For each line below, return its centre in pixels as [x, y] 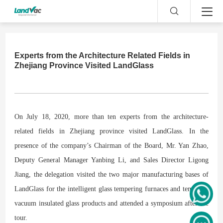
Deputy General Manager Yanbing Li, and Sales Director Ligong [111, 160]
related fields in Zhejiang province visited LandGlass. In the [111, 131]
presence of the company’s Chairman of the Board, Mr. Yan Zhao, [111, 145]
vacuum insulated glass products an [64, 203]
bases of [195, 174]
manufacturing [162, 174]
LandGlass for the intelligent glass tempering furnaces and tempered [111, 189]
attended [133, 203]
